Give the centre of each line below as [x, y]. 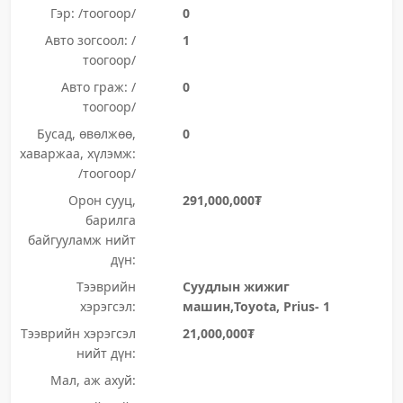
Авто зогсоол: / [90, 40]
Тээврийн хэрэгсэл [78, 333]
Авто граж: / [98, 87]
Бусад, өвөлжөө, [86, 134]
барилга [110, 220]
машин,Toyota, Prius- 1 [256, 306]
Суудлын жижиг [236, 287]
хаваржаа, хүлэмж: [77, 153]
